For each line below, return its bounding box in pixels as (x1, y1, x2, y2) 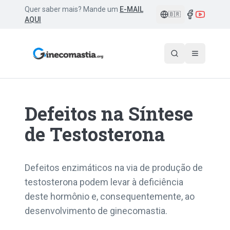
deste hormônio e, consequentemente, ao (25, 191, 195, 202)
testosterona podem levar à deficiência (25, 177, 183, 187)
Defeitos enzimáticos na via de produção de (25, 162, 203, 173)
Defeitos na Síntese (25, 101, 193, 126)
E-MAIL (120, 5, 143, 13)
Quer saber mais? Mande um (25, 5, 118, 13)
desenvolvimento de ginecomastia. (25, 205, 167, 216)
